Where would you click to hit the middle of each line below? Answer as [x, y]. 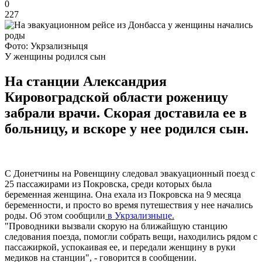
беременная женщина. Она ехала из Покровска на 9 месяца [123, 194]
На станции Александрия [86, 81]
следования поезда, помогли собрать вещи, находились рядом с [131, 236]
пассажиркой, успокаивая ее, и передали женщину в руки [120, 247]
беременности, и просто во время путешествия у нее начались [129, 205]
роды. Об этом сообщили [55, 215]
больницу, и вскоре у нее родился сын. [127, 128]
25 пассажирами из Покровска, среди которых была [108, 184]
